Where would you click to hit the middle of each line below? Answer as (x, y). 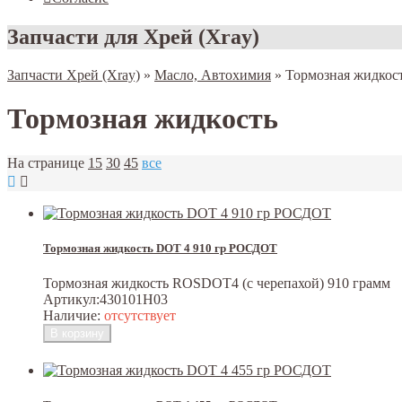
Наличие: (72, 316)
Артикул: (71, 300)
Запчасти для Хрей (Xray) (133, 36)
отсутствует (138, 316)
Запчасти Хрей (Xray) (74, 74)
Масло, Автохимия (213, 74)
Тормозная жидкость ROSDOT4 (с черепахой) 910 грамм (217, 284)
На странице (46, 162)
